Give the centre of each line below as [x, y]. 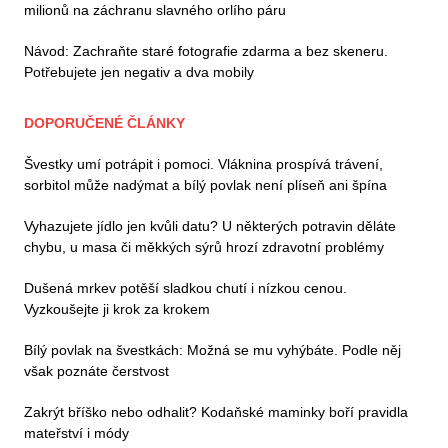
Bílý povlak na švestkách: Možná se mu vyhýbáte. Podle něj [212, 350]
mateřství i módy [76, 433]
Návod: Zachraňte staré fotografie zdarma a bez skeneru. [206, 51]
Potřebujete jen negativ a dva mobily [139, 72]
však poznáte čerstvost [96, 371]
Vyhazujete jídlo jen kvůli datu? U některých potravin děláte [210, 226]
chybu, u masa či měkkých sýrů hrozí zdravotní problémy [204, 247]
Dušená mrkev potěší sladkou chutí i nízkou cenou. [185, 288]
